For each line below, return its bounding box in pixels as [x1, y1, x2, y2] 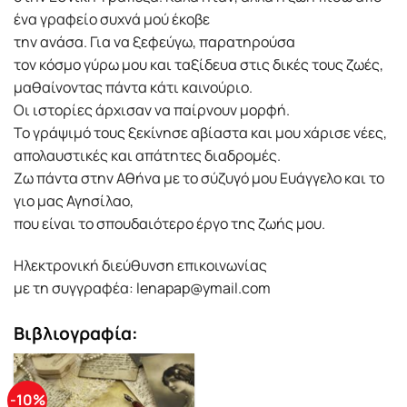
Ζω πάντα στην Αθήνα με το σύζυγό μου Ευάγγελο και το [14, 168, 384, 189]
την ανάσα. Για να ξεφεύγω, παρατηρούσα [14, 32, 295, 53]
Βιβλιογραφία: [14, 322, 138, 346]
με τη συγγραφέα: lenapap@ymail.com [14, 278, 271, 299]
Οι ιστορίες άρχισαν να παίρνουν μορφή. [14, 100, 290, 121]
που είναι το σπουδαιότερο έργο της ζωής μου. [14, 213, 325, 234]
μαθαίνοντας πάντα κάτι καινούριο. [14, 77, 253, 98]
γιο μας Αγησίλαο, [14, 191, 134, 212]
